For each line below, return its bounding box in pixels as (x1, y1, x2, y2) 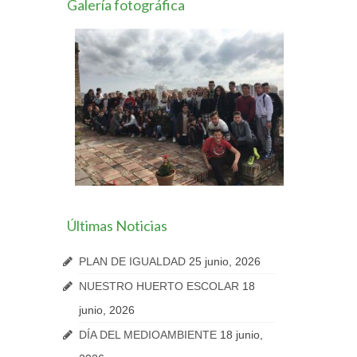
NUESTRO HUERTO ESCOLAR (78, 279, 239, 292)
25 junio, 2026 (188, 254, 261, 268)
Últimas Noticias (66, 216, 167, 234)
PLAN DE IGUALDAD (78, 254, 186, 268)
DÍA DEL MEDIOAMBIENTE (78, 328, 217, 341)
